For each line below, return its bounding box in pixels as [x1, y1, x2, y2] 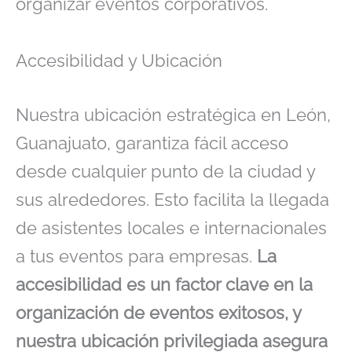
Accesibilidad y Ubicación [16, 49, 222, 71]
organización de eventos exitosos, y [16, 302, 301, 324]
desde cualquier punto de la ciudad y [16, 161, 315, 182]
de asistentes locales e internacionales [16, 218, 327, 239]
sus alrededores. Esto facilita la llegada [16, 189, 329, 211]
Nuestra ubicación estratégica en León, [16, 104, 331, 126]
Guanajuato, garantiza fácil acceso [16, 133, 288, 154]
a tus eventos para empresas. [16, 246, 257, 267]
